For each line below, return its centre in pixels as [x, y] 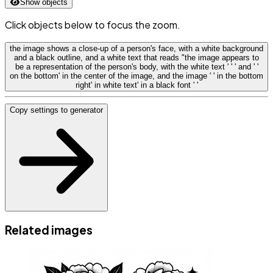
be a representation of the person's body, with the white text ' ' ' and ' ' [136, 67]
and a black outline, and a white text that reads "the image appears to [136, 58]
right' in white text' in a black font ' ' [136, 85]
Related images [49, 230]
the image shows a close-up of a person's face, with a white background [136, 49]
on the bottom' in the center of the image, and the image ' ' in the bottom [136, 76]
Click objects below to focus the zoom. [93, 25]
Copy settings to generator [56, 110]
